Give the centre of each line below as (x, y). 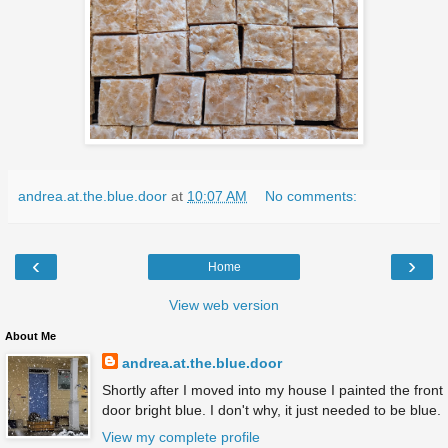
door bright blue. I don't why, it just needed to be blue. (271, 409)
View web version (224, 304)
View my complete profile (180, 436)
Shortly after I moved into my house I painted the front (272, 389)
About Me (30, 335)
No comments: (311, 195)
